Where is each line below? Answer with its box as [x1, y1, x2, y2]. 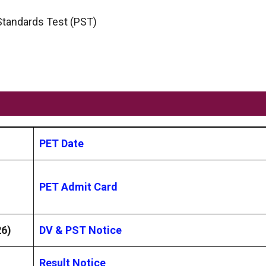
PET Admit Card [39, 180, 118, 193]
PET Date [39, 137, 84, 150]
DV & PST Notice [39, 223, 122, 236]
